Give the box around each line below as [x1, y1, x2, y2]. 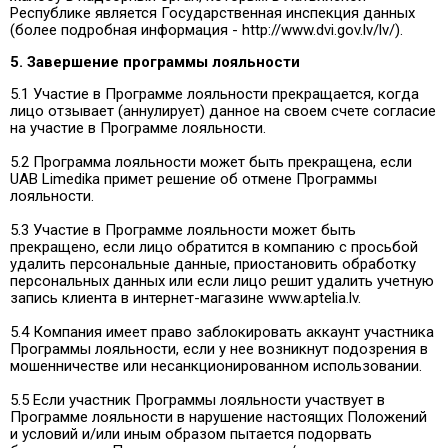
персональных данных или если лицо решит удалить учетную [10, 271, 434, 290]
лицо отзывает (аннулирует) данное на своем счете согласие [10, 101, 436, 120]
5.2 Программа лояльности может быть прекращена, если [10, 152, 412, 171]
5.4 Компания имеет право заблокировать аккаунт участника [10, 322, 434, 341]
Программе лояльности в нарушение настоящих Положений [10, 407, 427, 426]
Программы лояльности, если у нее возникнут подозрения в [10, 339, 428, 358]
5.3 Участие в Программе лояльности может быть [10, 220, 356, 239]
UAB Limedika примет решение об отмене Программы [10, 169, 377, 188]
